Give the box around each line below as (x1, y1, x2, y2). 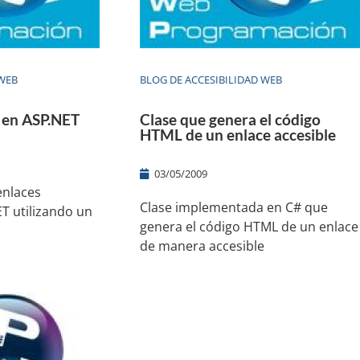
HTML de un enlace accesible (139, 125, 336, 144)
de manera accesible (139, 236, 264, 255)
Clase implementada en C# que (139, 198, 328, 216)
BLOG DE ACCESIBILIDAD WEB (139, 72, 282, 87)
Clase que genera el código (139, 109, 321, 129)
